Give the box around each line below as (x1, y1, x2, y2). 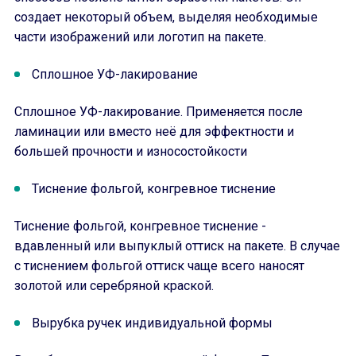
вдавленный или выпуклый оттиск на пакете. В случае (14, 238, 340, 253)
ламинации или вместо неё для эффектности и (14, 124, 294, 139)
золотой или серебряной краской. (14, 278, 214, 293)
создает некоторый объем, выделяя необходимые (14, 10, 318, 25)
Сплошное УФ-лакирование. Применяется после (14, 104, 303, 119)
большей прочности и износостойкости (14, 144, 247, 159)
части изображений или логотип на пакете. (14, 29, 266, 44)
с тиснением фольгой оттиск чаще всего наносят (14, 258, 304, 273)
